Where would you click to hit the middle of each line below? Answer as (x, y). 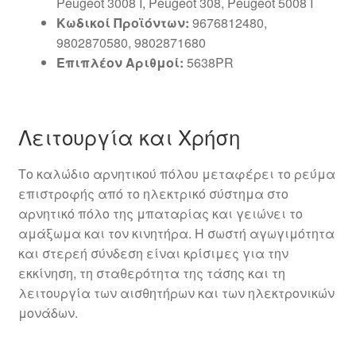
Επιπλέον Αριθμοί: (120, 63)
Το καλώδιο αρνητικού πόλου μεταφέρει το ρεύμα (176, 173)
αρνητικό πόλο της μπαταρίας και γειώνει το (160, 213)
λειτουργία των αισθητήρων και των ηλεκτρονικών (176, 292)
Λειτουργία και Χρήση (129, 136)
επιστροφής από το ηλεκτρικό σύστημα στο (153, 193)
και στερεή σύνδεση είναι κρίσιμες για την (153, 253)
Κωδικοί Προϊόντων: (122, 23)
